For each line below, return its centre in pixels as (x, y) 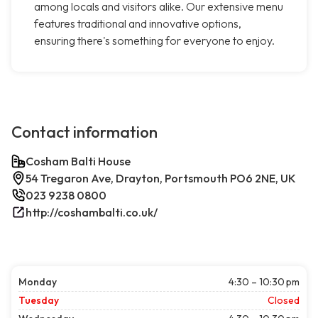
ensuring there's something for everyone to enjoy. (154, 41)
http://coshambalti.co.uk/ (92, 213)
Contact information (84, 132)
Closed (284, 301)
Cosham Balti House (78, 161)
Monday (38, 282)
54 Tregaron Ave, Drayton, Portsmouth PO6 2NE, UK (161, 179)
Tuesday (39, 301)
